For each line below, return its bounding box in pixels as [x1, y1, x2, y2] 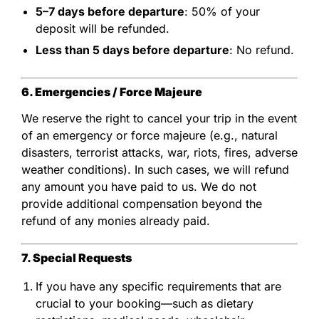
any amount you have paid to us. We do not [21, 179, 256, 194]
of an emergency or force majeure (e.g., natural [21, 127, 278, 142]
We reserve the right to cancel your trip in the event [21, 110, 297, 125]
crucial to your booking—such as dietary [36, 296, 253, 310]
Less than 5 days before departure [36, 42, 229, 57]
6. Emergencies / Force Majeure [21, 84, 202, 99]
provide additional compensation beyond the [21, 196, 262, 211]
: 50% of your [184, 4, 260, 19]
